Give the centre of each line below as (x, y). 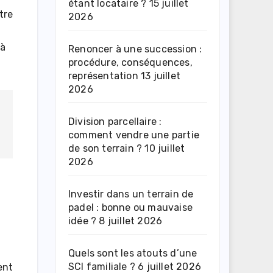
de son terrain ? (105, 148)
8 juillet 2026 (131, 221)
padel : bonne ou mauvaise (130, 207)
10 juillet (165, 148)
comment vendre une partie (134, 135)
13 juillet (161, 76)
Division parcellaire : (115, 121)
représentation (103, 76)
